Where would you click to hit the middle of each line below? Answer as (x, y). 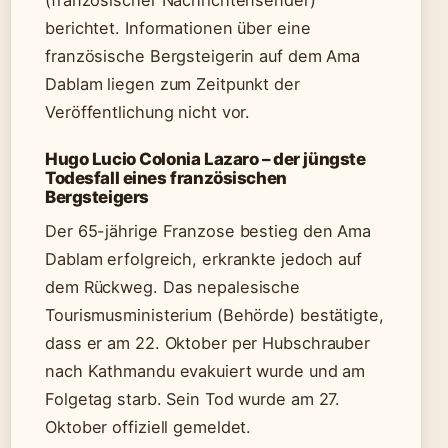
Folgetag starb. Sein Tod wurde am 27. (193, 399)
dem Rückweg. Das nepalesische (173, 287)
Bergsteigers (97, 197)
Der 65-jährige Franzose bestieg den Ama (208, 231)
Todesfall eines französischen (166, 178)
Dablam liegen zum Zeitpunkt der (172, 84)
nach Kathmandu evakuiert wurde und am (205, 371)
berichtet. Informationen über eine (178, 28)
